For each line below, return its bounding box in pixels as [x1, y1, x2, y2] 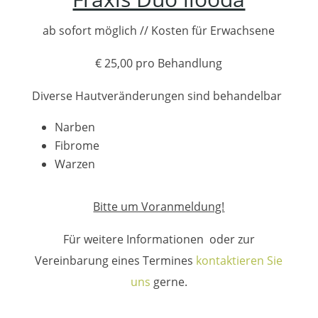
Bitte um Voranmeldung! [93, 198, 225, 214]
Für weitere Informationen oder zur [62, 231, 255, 247]
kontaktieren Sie [196, 252, 283, 268]
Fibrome [54, 137, 99, 153]
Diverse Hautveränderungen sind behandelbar [31, 87, 282, 104]
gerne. [150, 273, 187, 290]
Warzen [54, 155, 95, 172]
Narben [54, 119, 95, 135]
